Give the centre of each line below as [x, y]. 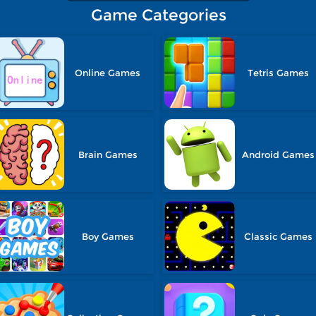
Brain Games [108, 154]
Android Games [278, 154]
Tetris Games [278, 73]
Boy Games [108, 236]
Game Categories [159, 15]
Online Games [108, 73]
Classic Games [278, 236]
